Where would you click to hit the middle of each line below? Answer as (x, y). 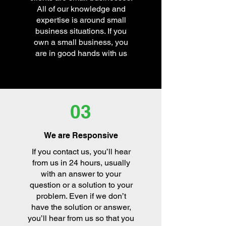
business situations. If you (81, 31)
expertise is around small (81, 20)
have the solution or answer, (81, 207)
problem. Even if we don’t (81, 196)
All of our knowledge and (81, 9)
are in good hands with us (81, 53)
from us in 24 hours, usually (81, 163)
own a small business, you (81, 42)
